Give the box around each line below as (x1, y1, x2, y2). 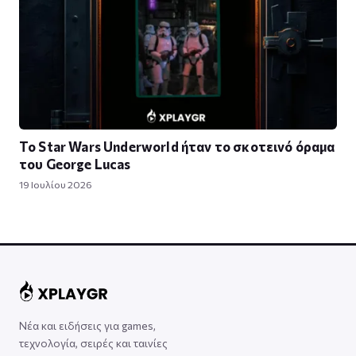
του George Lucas (19, 155, 131, 172)
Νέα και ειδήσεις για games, (19, 318, 156, 332)
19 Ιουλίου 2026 (19, 177, 92, 191)
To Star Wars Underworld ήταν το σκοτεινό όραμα (19, 137, 335, 154)
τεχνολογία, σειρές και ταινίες (19, 335, 168, 350)
